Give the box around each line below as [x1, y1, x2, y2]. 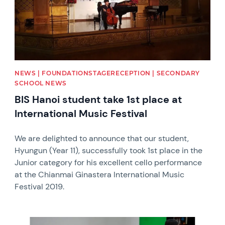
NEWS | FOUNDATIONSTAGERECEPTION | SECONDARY [15, 69, 200, 77]
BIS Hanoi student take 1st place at [15, 92, 182, 106]
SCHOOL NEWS [15, 79, 67, 87]
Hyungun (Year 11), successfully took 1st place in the [15, 145, 203, 156]
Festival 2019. [15, 181, 65, 192]
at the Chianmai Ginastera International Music [15, 169, 185, 180]
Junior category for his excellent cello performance [15, 157, 202, 168]
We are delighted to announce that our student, [15, 133, 189, 144]
